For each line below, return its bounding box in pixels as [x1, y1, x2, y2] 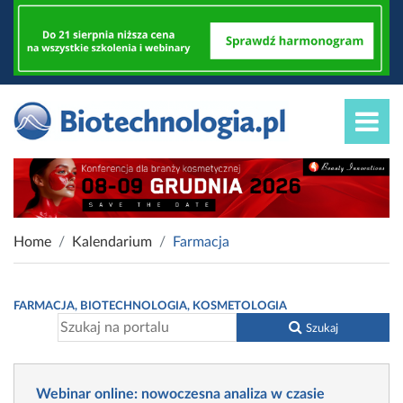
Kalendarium [72, 235, 152, 250]
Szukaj [305, 323, 338, 335]
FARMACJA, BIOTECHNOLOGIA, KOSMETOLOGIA [13, 300, 287, 312]
